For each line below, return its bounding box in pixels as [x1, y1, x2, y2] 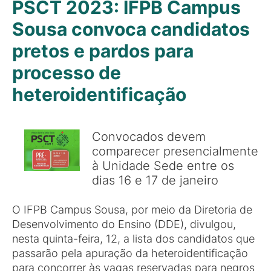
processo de [12, 62, 121, 83]
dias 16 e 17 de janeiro [92, 172, 218, 188]
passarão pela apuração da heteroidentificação [12, 247, 248, 260]
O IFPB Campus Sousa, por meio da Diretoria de [12, 203, 252, 216]
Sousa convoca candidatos [12, 18, 250, 40]
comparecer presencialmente [92, 143, 258, 158]
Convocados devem [92, 129, 206, 144]
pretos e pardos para [12, 40, 194, 62]
